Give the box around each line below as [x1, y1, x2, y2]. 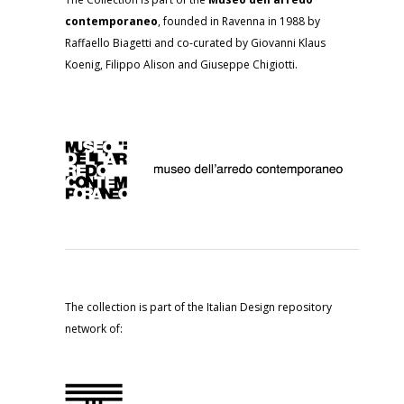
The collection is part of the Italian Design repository [65, 299, 332, 316]
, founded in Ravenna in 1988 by [158, 14, 320, 29]
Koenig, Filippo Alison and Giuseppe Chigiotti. [65, 57, 298, 72]
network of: [65, 321, 123, 337]
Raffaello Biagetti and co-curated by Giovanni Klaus [65, 35, 326, 50]
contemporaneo [65, 14, 158, 29]
